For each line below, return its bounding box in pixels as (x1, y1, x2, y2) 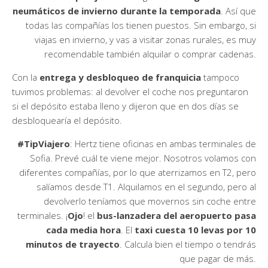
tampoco (201, 71, 239, 83)
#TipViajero (17, 137, 70, 150)
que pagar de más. (179, 252, 256, 264)
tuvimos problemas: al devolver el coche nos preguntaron (12, 85, 248, 98)
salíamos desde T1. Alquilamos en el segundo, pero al (36, 180, 256, 193)
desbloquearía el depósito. (12, 114, 122, 126)
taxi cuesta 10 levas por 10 (135, 223, 256, 236)
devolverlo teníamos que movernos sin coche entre (44, 194, 256, 207)
